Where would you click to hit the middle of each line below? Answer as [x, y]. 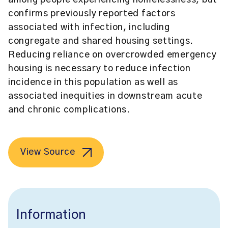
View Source [48, 152]
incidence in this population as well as [93, 82]
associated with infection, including [89, 27]
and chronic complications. [69, 110]
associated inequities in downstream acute [105, 96]
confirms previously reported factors [92, 14]
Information [51, 215]
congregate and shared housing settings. [101, 41]
